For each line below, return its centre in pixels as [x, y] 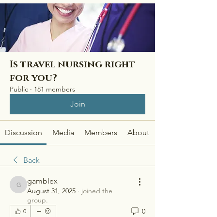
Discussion [23, 132]
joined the [97, 191]
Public [19, 89]
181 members [54, 89]
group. [38, 200]
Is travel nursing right [72, 64]
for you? [33, 78]
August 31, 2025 [51, 191]
